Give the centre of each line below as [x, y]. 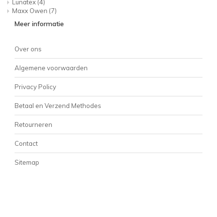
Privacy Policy [35, 87]
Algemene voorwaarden [51, 68]
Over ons [28, 49]
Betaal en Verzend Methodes [58, 106]
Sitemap [27, 162]
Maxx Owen [31, 11]
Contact [26, 143]
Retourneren [33, 124]
